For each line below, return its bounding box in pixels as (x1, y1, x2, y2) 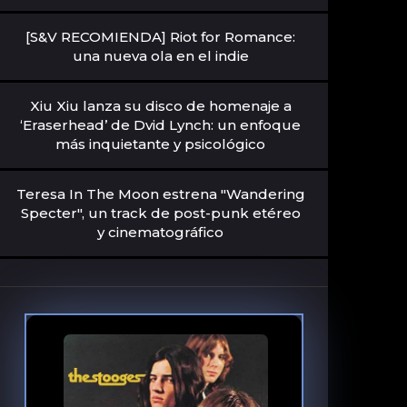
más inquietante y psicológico (55, 135, 266, 153)
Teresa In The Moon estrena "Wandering (15, 185, 305, 203)
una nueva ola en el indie (72, 47, 249, 65)
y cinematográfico (97, 223, 224, 241)
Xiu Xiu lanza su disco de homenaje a (29, 97, 292, 114)
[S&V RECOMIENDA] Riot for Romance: (25, 28, 296, 45)
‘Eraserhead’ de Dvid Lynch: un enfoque (20, 116, 302, 134)
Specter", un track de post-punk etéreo (20, 204, 301, 222)
